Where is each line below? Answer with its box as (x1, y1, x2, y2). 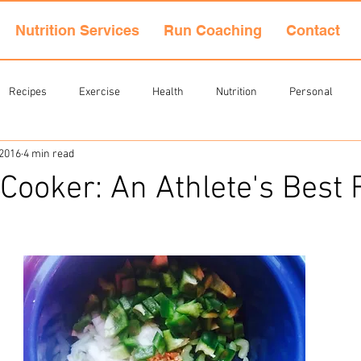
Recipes (9, 85, 47, 99)
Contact (286, 22, 340, 39)
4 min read (23, 147, 74, 161)
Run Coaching (164, 22, 262, 39)
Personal (289, 85, 333, 99)
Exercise (79, 85, 120, 99)
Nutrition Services (15, 22, 139, 39)
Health (152, 85, 184, 99)
